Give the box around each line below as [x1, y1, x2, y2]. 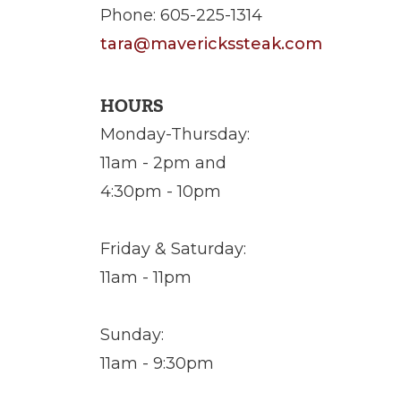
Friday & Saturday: [100, 239, 246, 259]
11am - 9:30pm [100, 354, 214, 373]
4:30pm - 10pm [100, 182, 221, 201]
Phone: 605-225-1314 [100, 5, 262, 25]
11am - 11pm [100, 268, 192, 287]
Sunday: [100, 325, 164, 345]
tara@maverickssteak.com [100, 34, 322, 54]
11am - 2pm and [100, 153, 226, 173]
